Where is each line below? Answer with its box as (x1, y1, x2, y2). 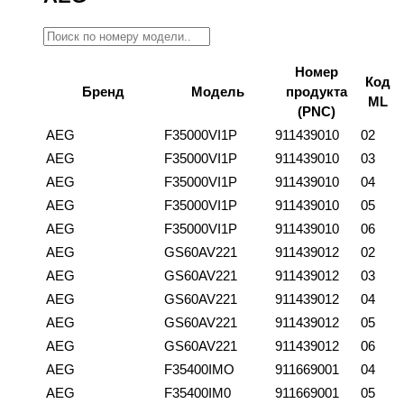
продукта (285, 83, 347, 99)
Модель (191, 83, 244, 99)
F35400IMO (164, 361, 234, 377)
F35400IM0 (164, 384, 231, 400)
